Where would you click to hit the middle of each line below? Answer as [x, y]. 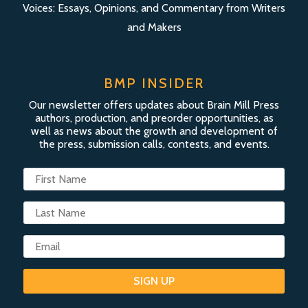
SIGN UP [154, 281]
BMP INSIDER [154, 83]
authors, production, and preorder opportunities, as [154, 118]
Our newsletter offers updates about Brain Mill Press [154, 104]
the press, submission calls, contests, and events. [154, 144]
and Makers [154, 27]
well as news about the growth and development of [154, 131]
